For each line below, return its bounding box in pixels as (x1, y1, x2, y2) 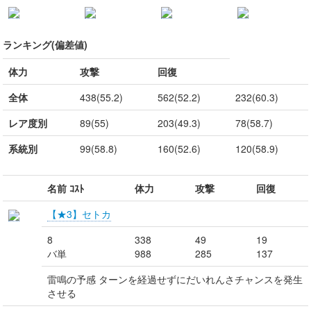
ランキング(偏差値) (3, 37, 87, 51)
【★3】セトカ (47, 207, 111, 221)
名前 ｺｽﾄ (47, 181, 84, 195)
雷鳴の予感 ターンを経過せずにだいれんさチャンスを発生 (47, 272, 303, 286)
